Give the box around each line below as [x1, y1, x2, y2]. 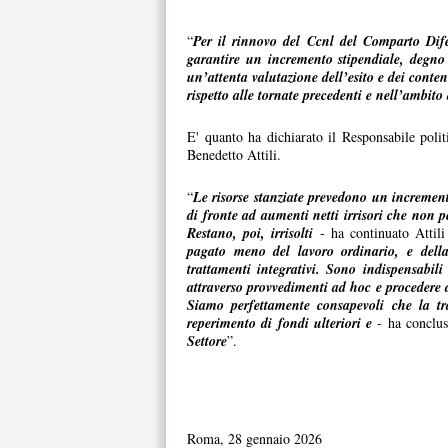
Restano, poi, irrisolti [187, 223, 314, 243]
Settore [187, 331, 227, 351]
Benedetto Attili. [187, 145, 281, 164]
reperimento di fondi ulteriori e [187, 313, 373, 333]
